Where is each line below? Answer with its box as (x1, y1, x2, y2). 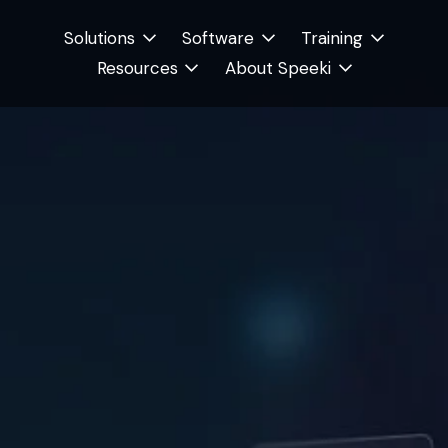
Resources (96, 56, 178, 79)
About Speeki (224, 56, 331, 79)
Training (301, 26, 364, 49)
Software (182, 26, 255, 49)
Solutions (63, 26, 135, 49)
